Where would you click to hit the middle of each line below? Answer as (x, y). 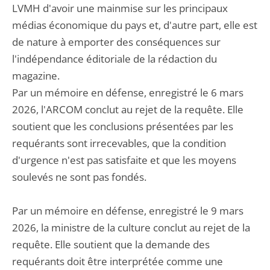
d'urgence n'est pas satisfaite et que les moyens (124, 160)
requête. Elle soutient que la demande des (111, 244)
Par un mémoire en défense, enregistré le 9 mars (128, 211)
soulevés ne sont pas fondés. (79, 177)
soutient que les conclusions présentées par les (123, 126)
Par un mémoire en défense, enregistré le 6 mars (128, 93)
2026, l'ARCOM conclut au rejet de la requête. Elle (128, 109)
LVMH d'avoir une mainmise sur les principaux (120, 8)
